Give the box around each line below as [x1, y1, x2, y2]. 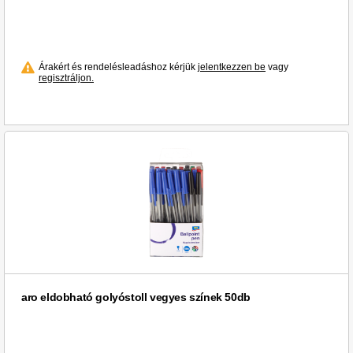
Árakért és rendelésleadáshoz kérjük [39, 61, 198, 73]
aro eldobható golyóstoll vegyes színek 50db [21, 291, 251, 304]
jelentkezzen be [198, 61, 266, 73]
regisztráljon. [39, 72, 94, 84]
